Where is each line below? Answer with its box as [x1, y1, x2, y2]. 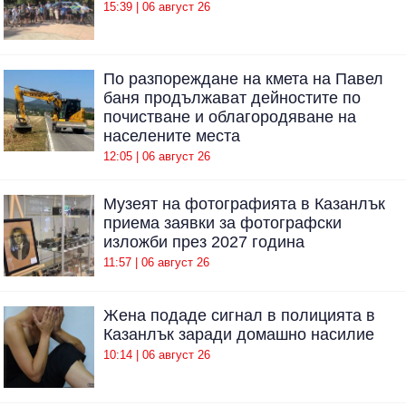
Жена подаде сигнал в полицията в [103, 305, 375, 324]
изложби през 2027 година [103, 232, 304, 251]
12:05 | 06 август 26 [103, 149, 210, 163]
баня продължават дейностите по [103, 89, 361, 108]
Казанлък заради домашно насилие [103, 324, 374, 343]
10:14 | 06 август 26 [103, 347, 210, 362]
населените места [103, 127, 240, 146]
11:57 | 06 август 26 [103, 255, 209, 269]
